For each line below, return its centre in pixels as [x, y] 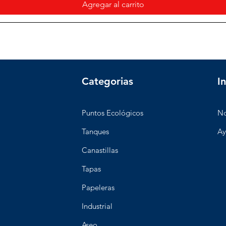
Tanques [95, 132]
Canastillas [100, 150]
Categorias [107, 81]
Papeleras [98, 188]
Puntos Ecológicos [112, 113]
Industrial [97, 206]
